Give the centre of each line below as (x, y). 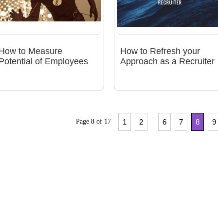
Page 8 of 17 (93, 121)
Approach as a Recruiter (167, 62)
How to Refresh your (160, 51)
